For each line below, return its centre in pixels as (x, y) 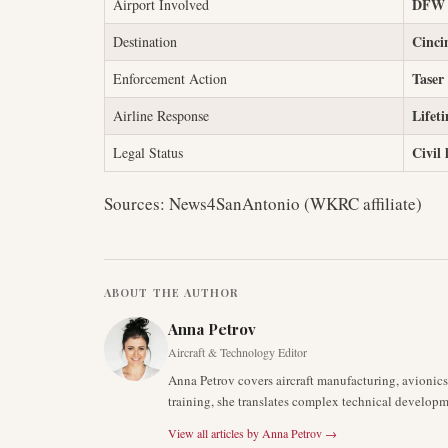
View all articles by (213, 433)
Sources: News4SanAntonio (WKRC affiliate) (263, 203)
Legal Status (148, 152)
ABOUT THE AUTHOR (171, 292)
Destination (145, 41)
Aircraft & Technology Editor (237, 352)
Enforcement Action (170, 78)
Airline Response (161, 115)
